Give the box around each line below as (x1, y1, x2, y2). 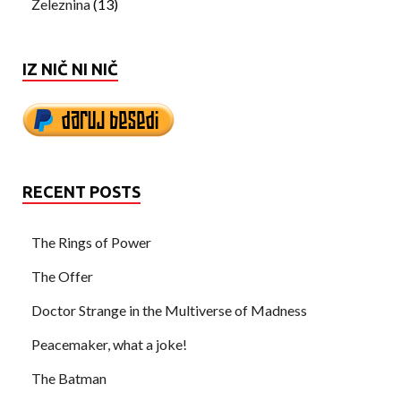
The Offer (31, 267, 93, 285)
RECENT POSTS (22, 182, 141, 200)
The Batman (31, 369, 107, 387)
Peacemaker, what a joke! (31, 335, 187, 353)
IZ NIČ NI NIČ (22, 59, 118, 78)
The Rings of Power (31, 233, 151, 251)
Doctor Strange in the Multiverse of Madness (31, 301, 307, 319)
